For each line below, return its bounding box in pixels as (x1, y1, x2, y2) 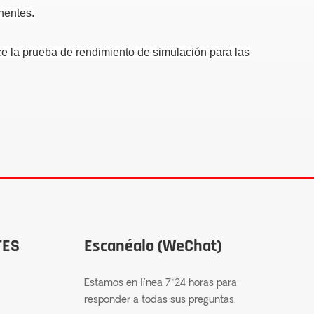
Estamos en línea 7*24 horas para (84, 278, 238, 289)
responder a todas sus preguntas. (84, 295, 237, 306)
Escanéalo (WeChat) (84, 235, 222, 257)
